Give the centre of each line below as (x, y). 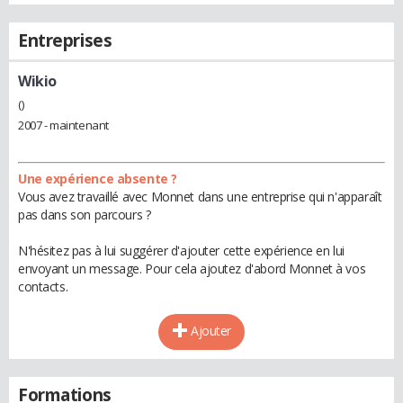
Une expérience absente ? (98, 178)
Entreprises (65, 40)
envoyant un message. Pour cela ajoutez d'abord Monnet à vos (192, 268)
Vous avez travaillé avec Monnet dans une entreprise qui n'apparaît (200, 196)
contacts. (43, 286)
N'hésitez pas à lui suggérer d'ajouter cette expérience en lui (181, 250)
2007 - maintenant (63, 125)
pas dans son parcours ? (85, 214)
